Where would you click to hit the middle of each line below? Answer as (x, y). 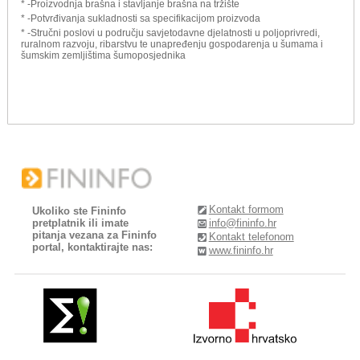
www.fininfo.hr (241, 251)
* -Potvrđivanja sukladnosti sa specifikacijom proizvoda (141, 18)
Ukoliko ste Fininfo (80, 211)
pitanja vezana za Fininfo (95, 235)
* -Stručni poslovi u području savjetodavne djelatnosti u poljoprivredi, (170, 33)
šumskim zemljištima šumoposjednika (103, 55)
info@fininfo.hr (242, 223)
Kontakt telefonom (251, 237)
